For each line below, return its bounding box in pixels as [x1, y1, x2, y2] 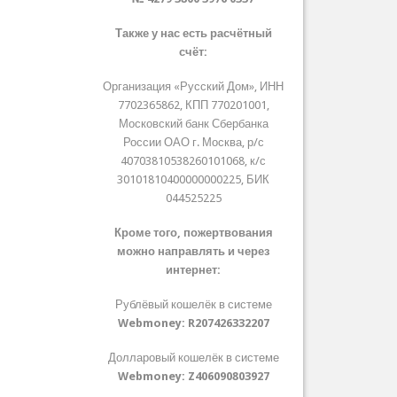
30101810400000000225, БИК [117, 173, 270, 187]
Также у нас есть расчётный [114, 27, 272, 41]
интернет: [166, 263, 222, 277]
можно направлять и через [117, 245, 270, 259]
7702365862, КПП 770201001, [117, 98, 269, 113]
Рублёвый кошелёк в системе [114, 298, 272, 312]
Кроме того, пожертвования [113, 226, 273, 240]
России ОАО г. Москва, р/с [122, 136, 264, 150]
